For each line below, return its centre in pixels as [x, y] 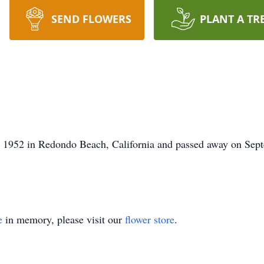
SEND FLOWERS [91, 19]
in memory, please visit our [64, 219]
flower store [150, 219]
